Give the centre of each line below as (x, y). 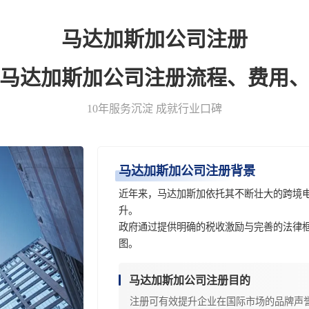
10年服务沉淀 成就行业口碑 (154, 109)
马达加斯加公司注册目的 (189, 281)
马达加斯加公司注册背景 (187, 171)
